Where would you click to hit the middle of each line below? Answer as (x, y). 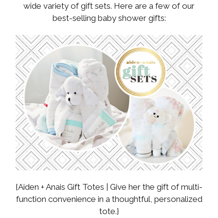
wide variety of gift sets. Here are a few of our (109, 6)
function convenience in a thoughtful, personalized (109, 199)
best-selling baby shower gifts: (109, 18)
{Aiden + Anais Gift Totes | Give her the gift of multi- (109, 187)
